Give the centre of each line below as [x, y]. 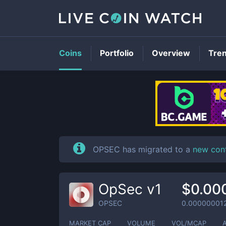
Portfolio [117, 53]
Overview [171, 53]
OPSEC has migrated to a [143, 149]
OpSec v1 [130, 189]
